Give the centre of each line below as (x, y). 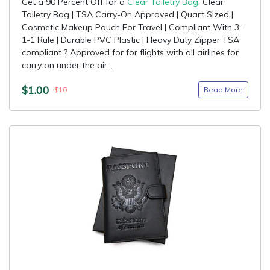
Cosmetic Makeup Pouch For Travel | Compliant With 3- (132, 27)
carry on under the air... (67, 65)
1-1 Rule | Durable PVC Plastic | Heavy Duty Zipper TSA (130, 40)
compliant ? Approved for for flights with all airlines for (130, 52)
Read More (223, 89)
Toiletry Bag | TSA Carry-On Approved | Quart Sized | (127, 14)
